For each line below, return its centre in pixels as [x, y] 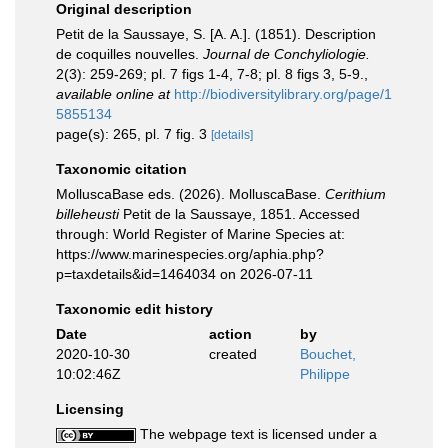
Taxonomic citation [121, 169]
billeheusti [87, 214]
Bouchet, [328, 354]
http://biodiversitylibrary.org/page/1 [283, 94]
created [232, 354]
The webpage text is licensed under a [256, 434]
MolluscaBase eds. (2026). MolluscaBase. [190, 194]
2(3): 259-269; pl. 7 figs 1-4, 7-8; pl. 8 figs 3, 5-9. [210, 74]
